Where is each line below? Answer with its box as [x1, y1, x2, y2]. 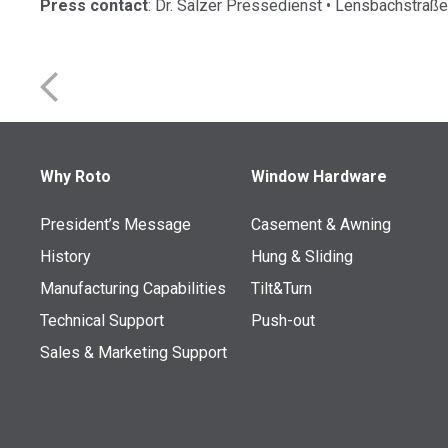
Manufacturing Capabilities [40, 279, 227, 298]
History [40, 247, 92, 266]
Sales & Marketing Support [40, 343, 228, 362]
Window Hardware [250, 167, 387, 186]
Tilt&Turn [250, 279, 312, 298]
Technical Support [40, 311, 165, 330]
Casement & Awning [250, 215, 391, 234]
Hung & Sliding [250, 247, 353, 266]
